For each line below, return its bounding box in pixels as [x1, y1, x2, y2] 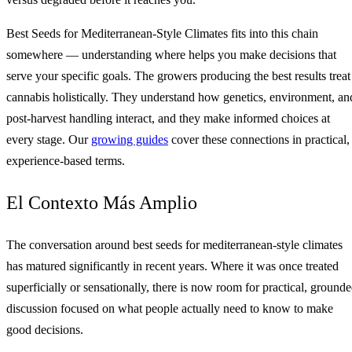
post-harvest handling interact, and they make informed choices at [6, 112, 330, 126]
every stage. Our [6, 133, 91, 147]
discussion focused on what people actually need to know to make [6, 302, 333, 316]
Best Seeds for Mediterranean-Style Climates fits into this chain [6, 27, 318, 41]
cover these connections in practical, [168, 133, 350, 147]
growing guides [91, 133, 168, 147]
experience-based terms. [6, 154, 125, 168]
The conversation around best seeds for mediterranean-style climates [6, 238, 343, 252]
